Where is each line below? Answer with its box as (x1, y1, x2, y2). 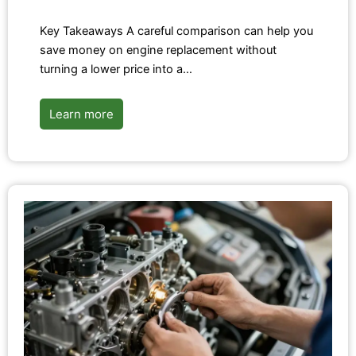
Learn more (49, 106, 114, 122)
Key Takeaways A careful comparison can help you (40, 23, 313, 38)
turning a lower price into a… (40, 61, 192, 76)
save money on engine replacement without (40, 42, 277, 57)
